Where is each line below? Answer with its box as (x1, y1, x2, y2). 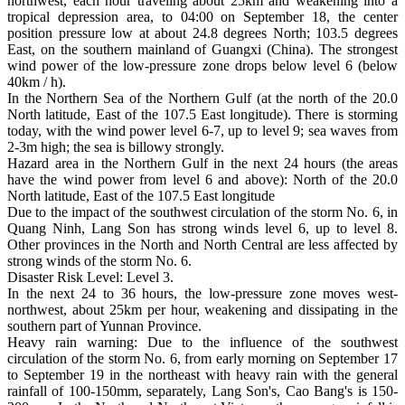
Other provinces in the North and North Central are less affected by (7, 236, 398, 252)
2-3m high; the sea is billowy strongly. (7, 138, 224, 155)
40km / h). (7, 73, 66, 89)
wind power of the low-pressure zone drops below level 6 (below (7, 57, 398, 73)
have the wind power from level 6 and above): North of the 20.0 (7, 171, 398, 187)
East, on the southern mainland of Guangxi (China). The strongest (7, 41, 398, 57)
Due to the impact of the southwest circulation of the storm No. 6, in (7, 203, 398, 220)
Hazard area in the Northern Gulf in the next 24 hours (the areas (7, 155, 398, 171)
